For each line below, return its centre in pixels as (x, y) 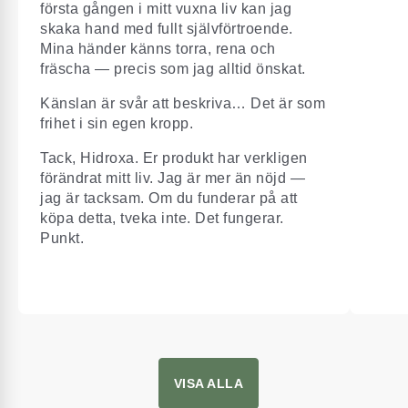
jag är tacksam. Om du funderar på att (169, 198)
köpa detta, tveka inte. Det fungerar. (162, 218)
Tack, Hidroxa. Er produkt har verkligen (174, 158)
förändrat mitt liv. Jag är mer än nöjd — (173, 178)
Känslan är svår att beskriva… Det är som (183, 103)
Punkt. (62, 238)
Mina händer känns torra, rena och (158, 48)
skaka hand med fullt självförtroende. (167, 28)
